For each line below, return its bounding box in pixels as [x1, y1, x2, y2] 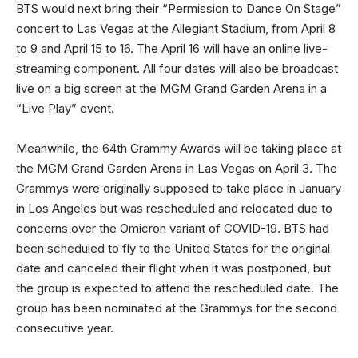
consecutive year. [16, 320, 113, 336]
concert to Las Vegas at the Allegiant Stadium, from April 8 [16, 20, 336, 36]
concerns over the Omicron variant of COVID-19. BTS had [16, 221, 329, 236]
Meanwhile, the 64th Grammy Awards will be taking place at [16, 141, 341, 156]
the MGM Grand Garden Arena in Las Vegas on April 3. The [16, 161, 337, 176]
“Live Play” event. [16, 100, 114, 116]
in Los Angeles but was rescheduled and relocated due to [16, 201, 332, 216]
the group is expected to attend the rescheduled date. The [16, 280, 339, 296]
